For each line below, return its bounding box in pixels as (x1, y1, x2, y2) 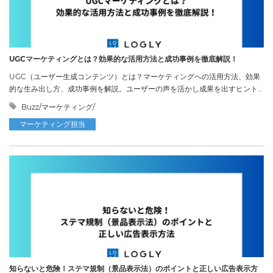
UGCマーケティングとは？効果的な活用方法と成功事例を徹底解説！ (9, 54, 238, 63)
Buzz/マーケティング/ (19, 102, 95, 112)
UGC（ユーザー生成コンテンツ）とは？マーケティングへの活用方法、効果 (9, 71, 260, 81)
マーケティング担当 (19, 119, 85, 129)
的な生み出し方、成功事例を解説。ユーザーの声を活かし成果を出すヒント (9, 83, 258, 93)
